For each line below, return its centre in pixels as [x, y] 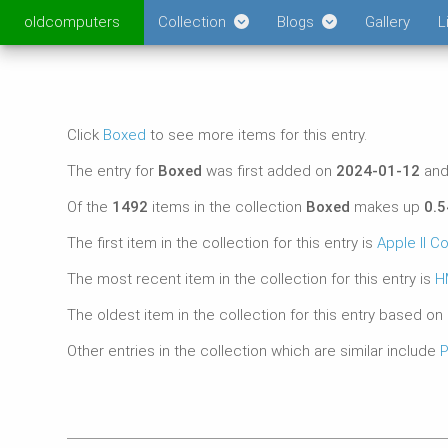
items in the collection [227, 207]
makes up [387, 207]
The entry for [113, 171]
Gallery [387, 22]
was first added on [269, 171]
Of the [90, 207]
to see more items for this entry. [257, 135]
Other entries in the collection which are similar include [254, 351]
